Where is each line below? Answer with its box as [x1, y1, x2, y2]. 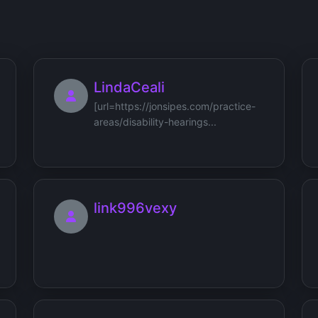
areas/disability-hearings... [94, 115, 216, 128]
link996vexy [94, 199, 177, 216]
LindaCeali [94, 78, 165, 96]
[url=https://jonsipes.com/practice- [94, 99, 256, 112]
